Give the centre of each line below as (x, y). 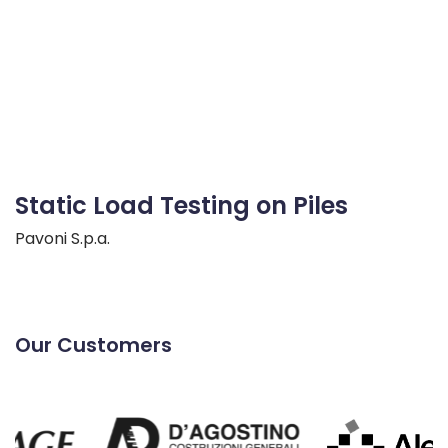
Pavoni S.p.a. (62, 239)
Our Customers (93, 345)
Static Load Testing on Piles (181, 206)
